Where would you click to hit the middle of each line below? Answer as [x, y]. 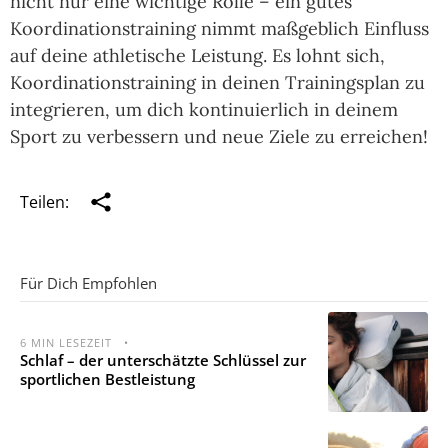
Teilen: [44, 202]
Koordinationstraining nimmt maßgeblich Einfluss [219, 29]
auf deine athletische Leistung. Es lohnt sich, [197, 56]
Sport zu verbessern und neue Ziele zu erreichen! [219, 137]
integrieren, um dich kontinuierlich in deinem [204, 110]
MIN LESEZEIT [71, 343]
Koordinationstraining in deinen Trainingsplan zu [217, 83]
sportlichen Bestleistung [107, 379]
